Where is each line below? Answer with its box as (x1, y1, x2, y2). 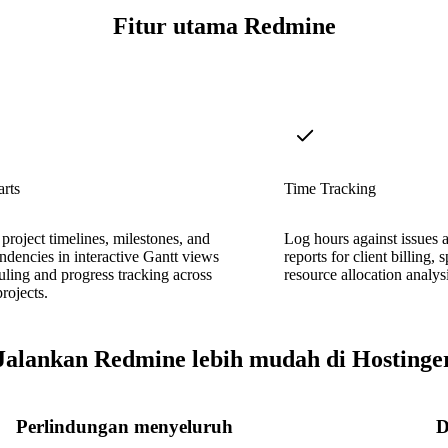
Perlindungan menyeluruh (16, 415, 233, 437)
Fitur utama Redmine (112, 13, 336, 40)
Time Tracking (284, 179, 376, 197)
